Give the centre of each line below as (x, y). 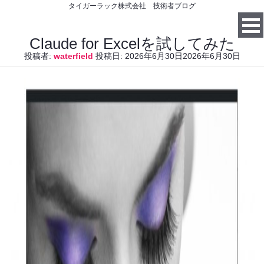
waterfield (73, 56)
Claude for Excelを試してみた (132, 44)
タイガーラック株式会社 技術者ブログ (132, 6)
